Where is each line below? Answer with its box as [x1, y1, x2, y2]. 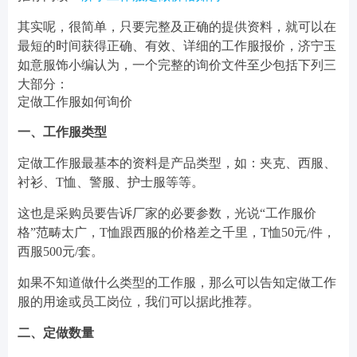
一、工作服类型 [18, 125, 107, 139]
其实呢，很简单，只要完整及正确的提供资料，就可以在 [18, 20, 336, 33]
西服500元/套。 [18, 245, 104, 258]
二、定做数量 [18, 326, 94, 339]
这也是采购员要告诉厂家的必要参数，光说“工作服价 [18, 206, 316, 220]
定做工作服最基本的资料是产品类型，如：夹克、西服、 [18, 156, 336, 170]
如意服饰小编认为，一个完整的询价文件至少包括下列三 [18, 58, 336, 72]
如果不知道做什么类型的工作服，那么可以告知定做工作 [18, 276, 336, 289]
